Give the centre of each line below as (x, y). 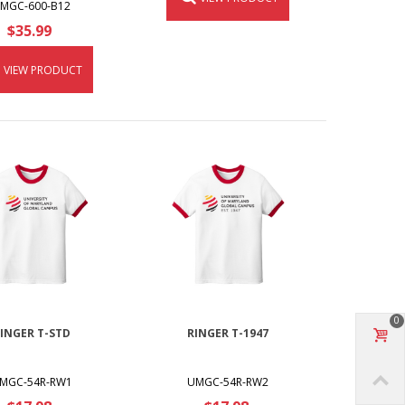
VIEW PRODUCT (42, 70)
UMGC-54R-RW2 (228, 382)
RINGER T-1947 (228, 334)
